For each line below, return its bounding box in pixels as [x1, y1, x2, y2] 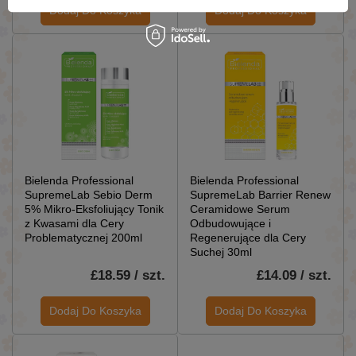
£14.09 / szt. [257, 267, 331, 283]
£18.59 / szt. [91, 267, 165, 283]
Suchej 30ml [190, 245, 252, 258]
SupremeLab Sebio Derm [25, 188, 153, 201]
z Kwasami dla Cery [25, 216, 124, 230]
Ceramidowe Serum [190, 202, 290, 215]
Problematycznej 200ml [25, 230, 142, 244]
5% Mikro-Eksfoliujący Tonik [25, 202, 164, 215]
